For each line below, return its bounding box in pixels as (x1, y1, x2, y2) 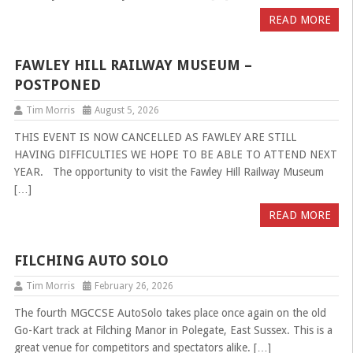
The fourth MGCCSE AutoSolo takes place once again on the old (13, 306, 326, 319)
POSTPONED (13, 76, 101, 93)
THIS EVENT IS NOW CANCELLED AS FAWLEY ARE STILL (13, 130, 296, 143)
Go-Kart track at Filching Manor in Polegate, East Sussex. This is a (13, 323, 333, 336)
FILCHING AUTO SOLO (13, 251, 169, 269)
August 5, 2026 (94, 104, 159, 116)
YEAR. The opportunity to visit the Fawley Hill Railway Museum (13, 165, 324, 178)
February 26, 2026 (94, 280, 173, 292)
